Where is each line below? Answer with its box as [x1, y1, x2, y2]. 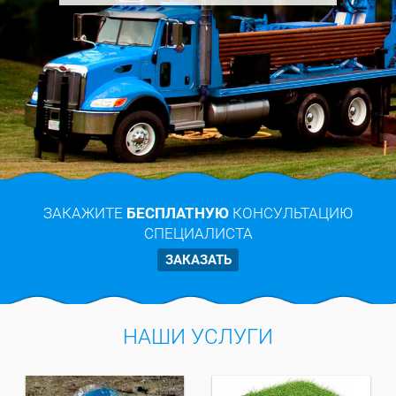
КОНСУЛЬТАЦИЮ [229, 203, 353, 222]
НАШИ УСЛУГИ [123, 324, 273, 350]
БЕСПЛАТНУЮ [126, 203, 229, 222]
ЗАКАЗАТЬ [164, 251, 232, 268]
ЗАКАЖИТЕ [43, 203, 126, 222]
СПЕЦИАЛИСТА [143, 224, 253, 242]
